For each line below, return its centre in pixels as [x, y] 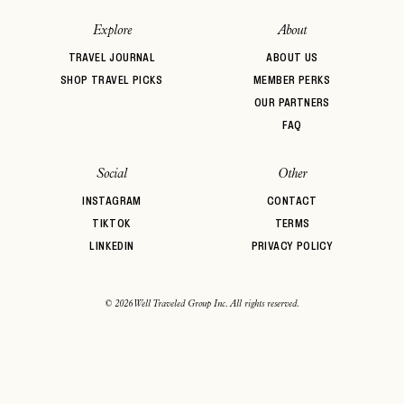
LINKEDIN [112, 246]
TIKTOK [112, 224]
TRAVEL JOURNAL [112, 58]
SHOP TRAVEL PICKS [112, 80]
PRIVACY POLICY [292, 246]
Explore [112, 31]
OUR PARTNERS [292, 103]
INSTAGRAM [112, 201]
